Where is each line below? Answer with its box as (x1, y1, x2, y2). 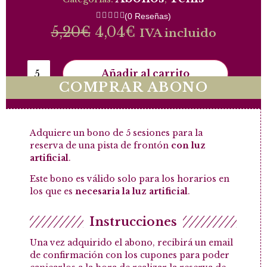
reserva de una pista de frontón (30, 140, 171, 151)
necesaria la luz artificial (75, 186, 188, 197)
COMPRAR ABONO (58, 79, 209, 95)
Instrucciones (89, 214, 177, 229)
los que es (30, 186, 75, 197)
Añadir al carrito (101, 67, 190, 79)
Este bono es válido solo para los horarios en (30, 173, 229, 185)
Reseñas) (132, 11, 171, 21)
